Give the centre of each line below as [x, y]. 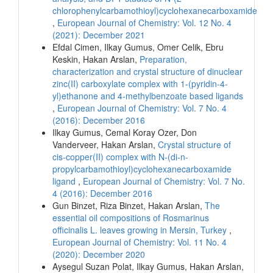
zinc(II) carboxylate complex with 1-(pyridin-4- [140, 84]
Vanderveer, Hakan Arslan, [105, 145]
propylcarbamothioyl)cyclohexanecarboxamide [142, 169]
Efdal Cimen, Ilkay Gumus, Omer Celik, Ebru [138, 47]
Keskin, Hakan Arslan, [96, 59]
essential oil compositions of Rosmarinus [131, 218]
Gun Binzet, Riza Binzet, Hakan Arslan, [129, 206]
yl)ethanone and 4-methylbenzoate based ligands [148, 96]
